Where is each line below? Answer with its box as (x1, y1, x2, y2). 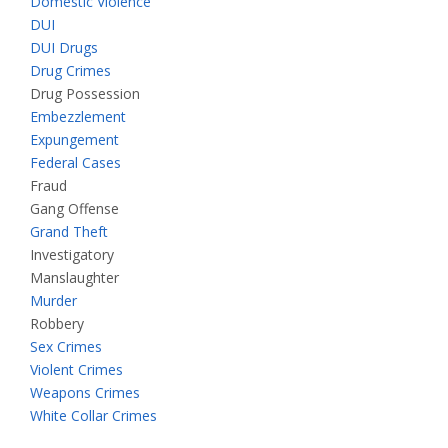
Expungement (30, 130, 119, 150)
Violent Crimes (30, 360, 123, 380)
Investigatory (30, 245, 114, 265)
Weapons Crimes (30, 383, 140, 403)
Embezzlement (30, 107, 126, 127)
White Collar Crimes (30, 406, 157, 426)
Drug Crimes (30, 61, 111, 81)
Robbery (30, 314, 84, 334)
